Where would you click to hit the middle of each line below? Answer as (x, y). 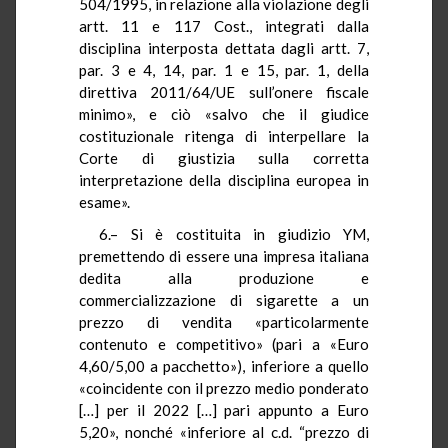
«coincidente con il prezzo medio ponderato (224, 387)
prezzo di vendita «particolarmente (224, 321)
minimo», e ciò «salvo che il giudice (224, 113)
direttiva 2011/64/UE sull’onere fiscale (224, 91)
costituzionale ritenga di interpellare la (224, 135)
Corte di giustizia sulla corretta (224, 157)
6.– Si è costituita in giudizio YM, (234, 233)
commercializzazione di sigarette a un (224, 299)
